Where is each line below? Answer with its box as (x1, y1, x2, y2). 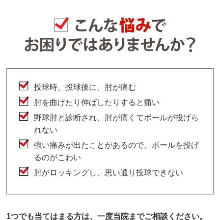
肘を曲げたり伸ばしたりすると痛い (34, 98, 160, 107)
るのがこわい (34, 153, 82, 162)
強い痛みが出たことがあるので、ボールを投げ (34, 141, 199, 150)
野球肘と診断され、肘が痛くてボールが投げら (34, 113, 199, 122)
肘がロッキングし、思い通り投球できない (34, 168, 184, 177)
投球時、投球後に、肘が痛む (34, 83, 137, 92)
